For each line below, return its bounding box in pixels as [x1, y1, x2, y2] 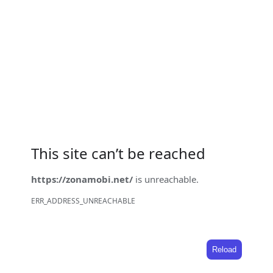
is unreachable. [133, 173, 199, 186]
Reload [211, 245, 236, 255]
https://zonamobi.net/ [31, 173, 133, 186]
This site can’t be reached [31, 143, 206, 164]
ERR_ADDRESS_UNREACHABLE [31, 196, 136, 207]
